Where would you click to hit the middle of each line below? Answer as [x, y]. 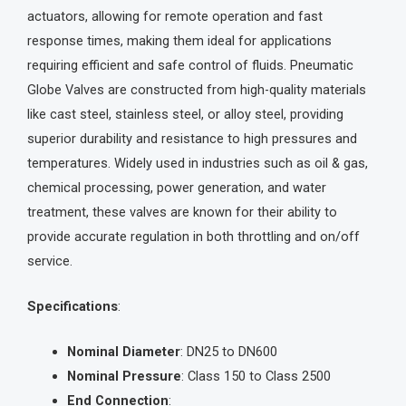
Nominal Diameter [123, 352]
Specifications [72, 307]
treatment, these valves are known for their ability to [182, 212]
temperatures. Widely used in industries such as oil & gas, [198, 163]
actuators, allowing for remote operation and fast [175, 16]
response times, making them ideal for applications [179, 40]
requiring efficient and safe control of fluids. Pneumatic [190, 65]
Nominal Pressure [124, 377]
